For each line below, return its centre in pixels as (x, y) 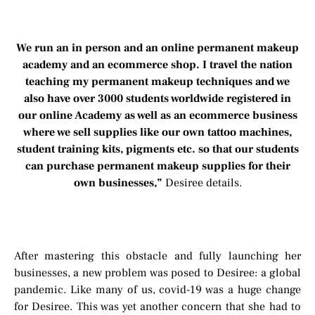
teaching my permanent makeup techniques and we (157, 82)
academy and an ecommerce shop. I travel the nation (157, 65)
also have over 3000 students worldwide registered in (157, 98)
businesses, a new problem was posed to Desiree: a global (157, 273)
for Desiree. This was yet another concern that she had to (157, 307)
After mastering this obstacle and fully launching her (157, 256)
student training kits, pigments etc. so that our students (157, 149)
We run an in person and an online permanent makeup (157, 48)
